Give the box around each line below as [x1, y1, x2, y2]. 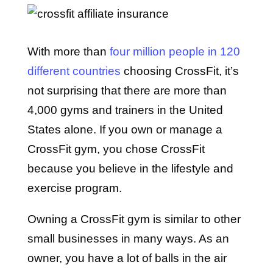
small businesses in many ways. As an [27, 232, 229, 245]
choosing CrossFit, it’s [120, 65, 239, 77]
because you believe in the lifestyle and [27, 162, 233, 175]
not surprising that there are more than [27, 84, 227, 97]
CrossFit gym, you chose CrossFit [27, 143, 205, 155]
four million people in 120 [109, 45, 240, 58]
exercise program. [27, 182, 122, 194]
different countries [27, 65, 121, 77]
